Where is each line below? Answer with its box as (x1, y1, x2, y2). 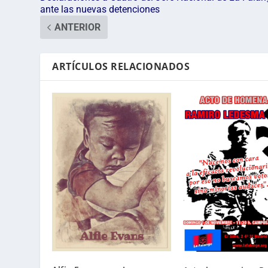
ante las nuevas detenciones (40, 4, 160, 16)
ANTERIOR (54, 22, 101, 33)
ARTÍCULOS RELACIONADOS (52, 60, 190, 74)
